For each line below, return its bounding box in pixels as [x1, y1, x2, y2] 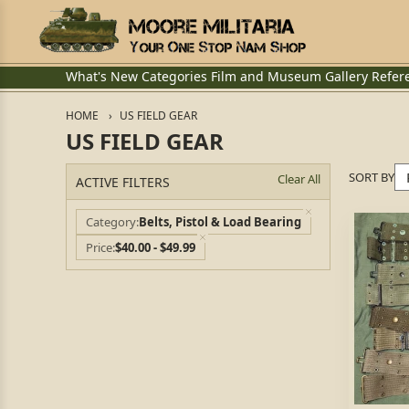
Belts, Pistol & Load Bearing [139, 214, 301, 230]
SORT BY [349, 168, 394, 185]
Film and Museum [211, 68, 321, 85]
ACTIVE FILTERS [76, 173, 170, 191]
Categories [142, 68, 207, 85]
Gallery [325, 68, 368, 85]
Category [86, 214, 136, 230]
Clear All [278, 171, 320, 187]
